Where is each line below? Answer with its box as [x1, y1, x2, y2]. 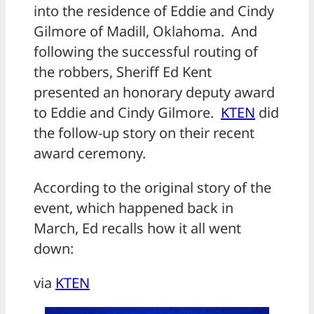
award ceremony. [34, 143, 146, 163]
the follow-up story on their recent [34, 123, 254, 142]
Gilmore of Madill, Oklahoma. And [34, 21, 257, 41]
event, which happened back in [34, 198, 233, 217]
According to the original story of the [34, 177, 271, 197]
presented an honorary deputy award [34, 82, 275, 102]
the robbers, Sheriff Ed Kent [34, 62, 212, 81]
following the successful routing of [34, 41, 258, 61]
